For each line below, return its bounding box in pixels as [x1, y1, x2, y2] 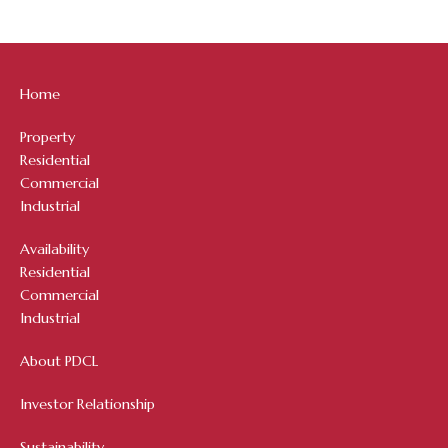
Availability [20, 240, 89, 259]
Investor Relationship [20, 395, 155, 414]
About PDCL [20, 352, 98, 371]
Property [20, 128, 75, 147]
